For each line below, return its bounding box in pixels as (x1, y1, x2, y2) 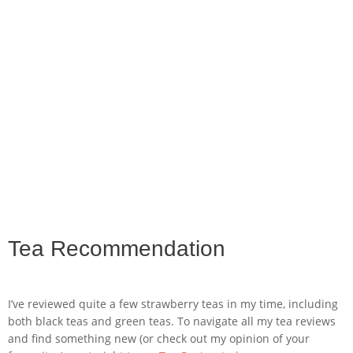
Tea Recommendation (8, 236, 225, 262)
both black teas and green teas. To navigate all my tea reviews (8, 314, 336, 329)
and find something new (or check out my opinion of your (8, 331, 310, 347)
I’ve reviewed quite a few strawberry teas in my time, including (8, 296, 338, 312)
